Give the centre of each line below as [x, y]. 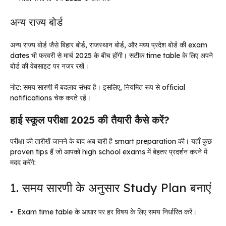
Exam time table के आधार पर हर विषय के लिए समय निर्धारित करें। [107, 212]
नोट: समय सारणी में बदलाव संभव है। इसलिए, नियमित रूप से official [98, 87]
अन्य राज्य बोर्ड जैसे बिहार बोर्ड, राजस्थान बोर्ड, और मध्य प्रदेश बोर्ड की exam [109, 45]
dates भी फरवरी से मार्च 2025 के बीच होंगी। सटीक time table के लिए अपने [111, 55]
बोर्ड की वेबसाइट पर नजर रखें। [49, 66]
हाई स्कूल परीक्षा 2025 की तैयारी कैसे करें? [90, 120]
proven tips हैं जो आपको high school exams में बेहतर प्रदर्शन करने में [109, 152]
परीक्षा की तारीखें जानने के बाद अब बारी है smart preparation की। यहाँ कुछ [111, 141]
